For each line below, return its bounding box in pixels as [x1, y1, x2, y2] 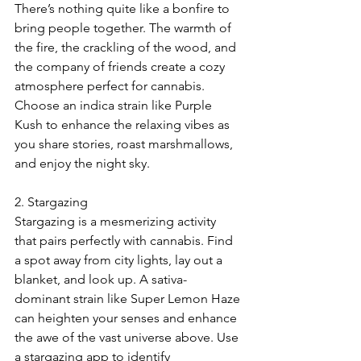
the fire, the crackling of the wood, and [15, 39, 239, 56]
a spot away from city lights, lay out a [15, 252, 226, 268]
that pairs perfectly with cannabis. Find [15, 233, 236, 249]
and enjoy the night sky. [15, 156, 150, 172]
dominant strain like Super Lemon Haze [15, 291, 243, 307]
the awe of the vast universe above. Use [15, 330, 242, 346]
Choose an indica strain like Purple [15, 98, 215, 114]
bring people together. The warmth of [15, 20, 234, 36]
